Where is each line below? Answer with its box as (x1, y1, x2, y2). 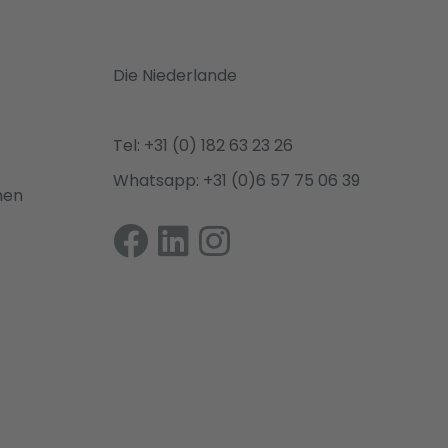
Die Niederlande (112, 64, 237, 88)
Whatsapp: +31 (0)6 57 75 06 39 (112, 169, 360, 193)
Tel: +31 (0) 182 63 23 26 (112, 134, 293, 158)
